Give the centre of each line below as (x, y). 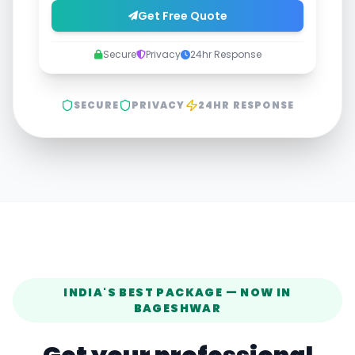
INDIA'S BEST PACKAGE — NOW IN (177, 292)
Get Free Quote (182, 16)
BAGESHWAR (177, 308)
